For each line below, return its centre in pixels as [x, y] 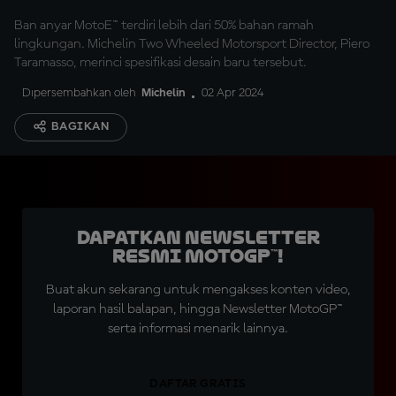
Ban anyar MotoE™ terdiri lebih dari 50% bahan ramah [164, 26]
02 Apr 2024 [232, 93]
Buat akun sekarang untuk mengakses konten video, [198, 290]
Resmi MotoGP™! [198, 256]
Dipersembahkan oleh [79, 93]
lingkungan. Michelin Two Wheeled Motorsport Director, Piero [192, 44]
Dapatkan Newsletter [198, 238]
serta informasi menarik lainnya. [198, 329]
